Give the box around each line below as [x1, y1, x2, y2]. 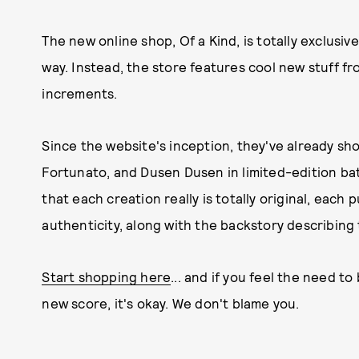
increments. [42, 85, 118, 101]
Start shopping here [42, 268, 171, 284]
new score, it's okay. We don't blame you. [42, 295, 300, 311]
